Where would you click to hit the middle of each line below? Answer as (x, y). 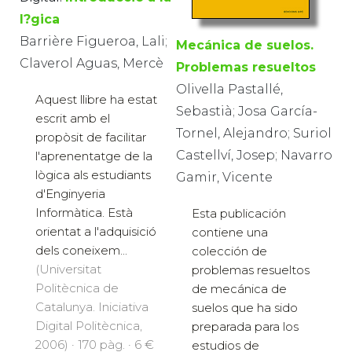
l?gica (40, 19)
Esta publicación (239, 213)
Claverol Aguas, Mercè (92, 63)
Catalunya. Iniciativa (92, 306)
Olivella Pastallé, (229, 89)
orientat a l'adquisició (96, 231)
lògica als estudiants (93, 174)
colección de (229, 251)
